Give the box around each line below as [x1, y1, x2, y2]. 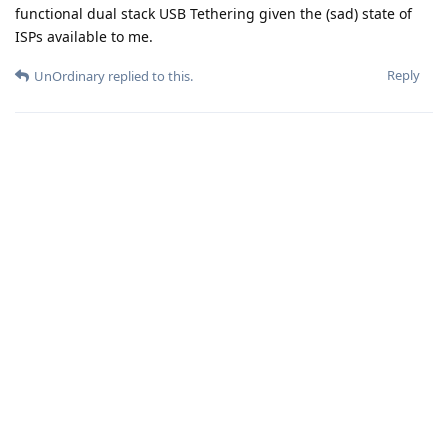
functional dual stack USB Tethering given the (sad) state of [15, 4, 412, 23]
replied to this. [105, 67, 193, 85]
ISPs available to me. [15, 27, 153, 46]
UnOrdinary [34, 67, 105, 85]
